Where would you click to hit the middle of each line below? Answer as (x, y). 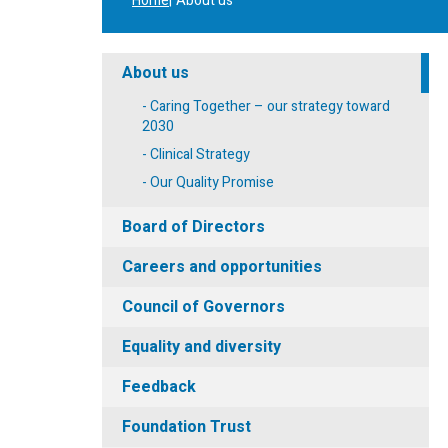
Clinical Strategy (200, 154)
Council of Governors (203, 307)
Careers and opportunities (222, 267)
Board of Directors (193, 227)
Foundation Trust (186, 427)
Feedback (159, 387)
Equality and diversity (201, 347)
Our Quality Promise (212, 182)
